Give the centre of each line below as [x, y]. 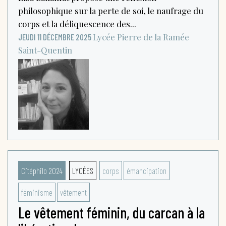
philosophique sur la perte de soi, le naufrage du [111, 10]
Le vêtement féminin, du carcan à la [111, 212]
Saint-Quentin [45, 50]
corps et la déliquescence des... [77, 23]
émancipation [146, 170]
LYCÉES [82, 170]
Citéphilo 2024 [42, 170]
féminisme [37, 192]
